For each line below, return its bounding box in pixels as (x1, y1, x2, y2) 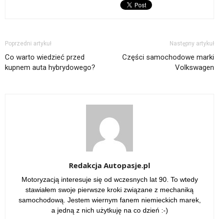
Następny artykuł (170, 40, 214, 47)
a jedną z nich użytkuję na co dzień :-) (51, 206, 168, 215)
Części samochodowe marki (122, 53, 214, 62)
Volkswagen (175, 63, 214, 72)
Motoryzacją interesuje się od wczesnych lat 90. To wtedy (21, 175, 198, 184)
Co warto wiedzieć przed (5, 53, 85, 62)
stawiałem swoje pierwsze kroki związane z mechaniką (25, 186, 194, 194)
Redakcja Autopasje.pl (69, 160, 150, 171)
